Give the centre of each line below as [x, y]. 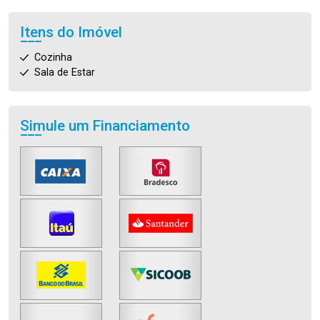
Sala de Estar [65, 72]
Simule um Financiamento [105, 126]
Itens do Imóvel [71, 32]
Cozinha [53, 57]
